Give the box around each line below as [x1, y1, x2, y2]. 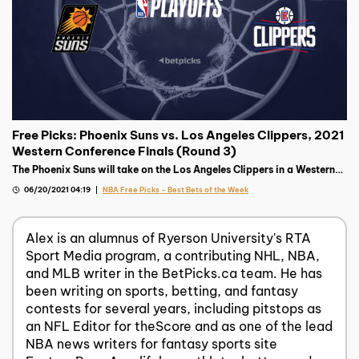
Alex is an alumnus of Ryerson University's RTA [25, 230, 311, 247]
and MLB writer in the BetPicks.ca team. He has [25, 265, 322, 282]
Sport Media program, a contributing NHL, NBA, [25, 248, 320, 264]
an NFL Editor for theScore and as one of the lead [25, 318, 333, 335]
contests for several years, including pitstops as [25, 301, 321, 317]
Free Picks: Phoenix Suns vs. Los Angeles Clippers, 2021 [12, 127, 344, 143]
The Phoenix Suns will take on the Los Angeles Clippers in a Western [12, 163, 335, 175]
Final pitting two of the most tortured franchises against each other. [12, 175, 342, 188]
